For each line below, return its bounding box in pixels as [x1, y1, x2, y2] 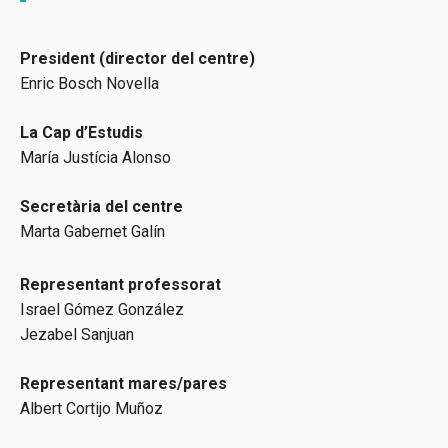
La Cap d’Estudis [20, 123, 143, 143]
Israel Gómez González [20, 300, 184, 320]
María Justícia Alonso [20, 148, 171, 168]
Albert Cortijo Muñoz [20, 399, 163, 419]
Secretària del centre [20, 197, 183, 217]
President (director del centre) [20, 49, 255, 69]
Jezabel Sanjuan [20, 325, 134, 345]
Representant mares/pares [20, 374, 227, 394]
